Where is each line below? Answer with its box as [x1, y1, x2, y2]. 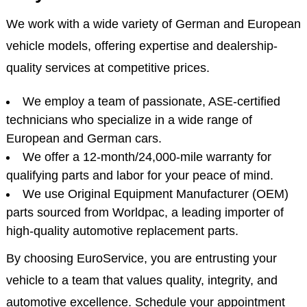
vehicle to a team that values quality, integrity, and [5, 273, 278, 287]
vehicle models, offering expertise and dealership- [5, 39, 278, 53]
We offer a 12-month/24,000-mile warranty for [22, 150, 271, 164]
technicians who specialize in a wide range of [5, 113, 252, 127]
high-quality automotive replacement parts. [5, 224, 238, 238]
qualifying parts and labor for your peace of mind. [5, 169, 273, 182]
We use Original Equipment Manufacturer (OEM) [22, 187, 288, 201]
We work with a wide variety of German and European [5, 17, 301, 31]
